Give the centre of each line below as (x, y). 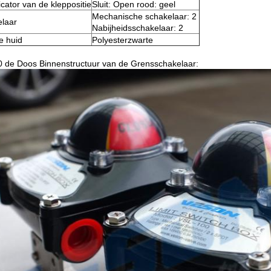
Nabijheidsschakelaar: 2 (138, 28)
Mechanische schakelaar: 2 (144, 16)
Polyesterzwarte (122, 40)
